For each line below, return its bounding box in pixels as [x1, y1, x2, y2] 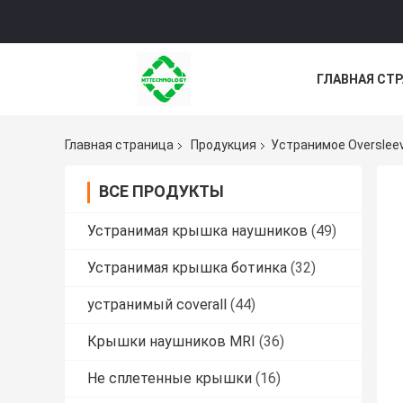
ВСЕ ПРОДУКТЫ [99, 182, 224, 201]
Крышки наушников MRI [87, 333, 255, 351]
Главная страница [65, 138, 174, 153]
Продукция [191, 138, 256, 153]
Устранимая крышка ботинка [87, 259, 287, 277]
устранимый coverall [87, 296, 227, 314]
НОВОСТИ [317, 112, 379, 127]
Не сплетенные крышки [87, 370, 252, 388]
